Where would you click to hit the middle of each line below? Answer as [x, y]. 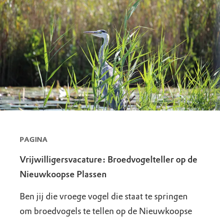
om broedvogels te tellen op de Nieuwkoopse [106, 211]
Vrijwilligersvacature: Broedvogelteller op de [109, 159]
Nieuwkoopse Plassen [63, 174]
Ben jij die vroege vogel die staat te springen [104, 196]
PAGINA [34, 139]
